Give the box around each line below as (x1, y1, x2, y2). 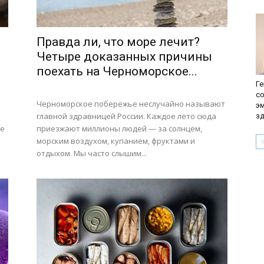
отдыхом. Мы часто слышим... (37, 148, 147, 159)
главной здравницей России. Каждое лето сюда (37, 111, 216, 121)
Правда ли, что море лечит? (37, 35, 200, 49)
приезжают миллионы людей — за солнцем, (37, 123, 202, 134)
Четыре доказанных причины (37, 49, 212, 64)
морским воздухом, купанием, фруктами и (37, 136, 195, 146)
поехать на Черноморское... (37, 64, 197, 78)
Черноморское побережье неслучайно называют (37, 98, 225, 109)
